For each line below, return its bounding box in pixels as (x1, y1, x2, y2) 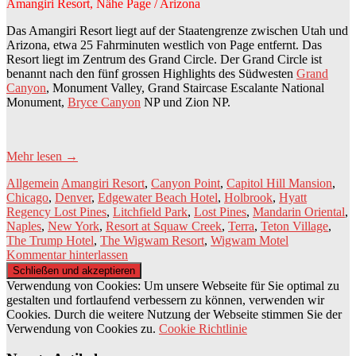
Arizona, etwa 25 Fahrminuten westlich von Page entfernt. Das (6, 37, 322, 52)
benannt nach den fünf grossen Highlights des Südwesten (6, 66, 296, 80)
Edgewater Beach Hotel (98, 190, 218, 204)
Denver (55, 190, 91, 204)
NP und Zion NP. (141, 95, 230, 109)
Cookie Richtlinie (159, 321, 247, 335)
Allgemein (6, 176, 59, 190)
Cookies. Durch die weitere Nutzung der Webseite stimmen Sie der (6, 307, 342, 321)
